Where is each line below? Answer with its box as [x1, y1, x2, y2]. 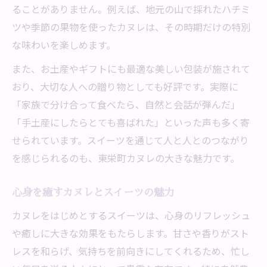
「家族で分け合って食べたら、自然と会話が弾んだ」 [12, 97, 240, 111]
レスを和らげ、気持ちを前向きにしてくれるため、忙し [12, 244, 250, 258]
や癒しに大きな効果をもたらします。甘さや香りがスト [12, 226, 249, 240]
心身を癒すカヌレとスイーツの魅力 [12, 185, 174, 199]
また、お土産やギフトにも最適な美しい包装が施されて [12, 61, 250, 76]
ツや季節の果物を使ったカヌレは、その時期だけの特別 [12, 20, 250, 34]
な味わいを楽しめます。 [12, 38, 116, 52]
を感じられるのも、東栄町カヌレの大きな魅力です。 [12, 151, 240, 165]
